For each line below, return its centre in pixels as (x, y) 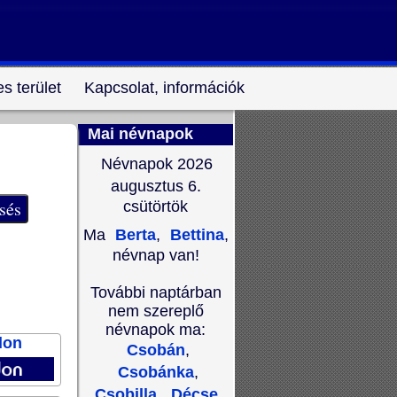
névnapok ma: (156, 330)
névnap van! (156, 255)
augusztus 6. (156, 186)
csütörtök (156, 206)
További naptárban (156, 292)
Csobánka (156, 372)
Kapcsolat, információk (164, 88)
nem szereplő (156, 311)
